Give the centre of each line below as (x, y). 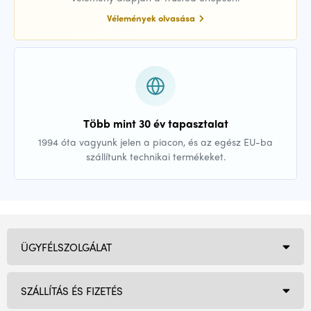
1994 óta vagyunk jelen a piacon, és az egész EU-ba (155, 142)
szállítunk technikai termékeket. (155, 156)
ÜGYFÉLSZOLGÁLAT (66, 247)
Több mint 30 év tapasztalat (155, 123)
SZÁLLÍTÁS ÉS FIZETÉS (72, 291)
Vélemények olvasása (152, 18)
